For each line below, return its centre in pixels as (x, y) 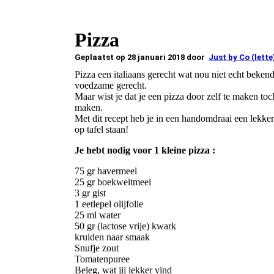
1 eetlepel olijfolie (109, 204)
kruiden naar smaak (113, 237)
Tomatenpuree (102, 259)
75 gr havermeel (107, 171)
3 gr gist (90, 193)
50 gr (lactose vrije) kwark (125, 226)
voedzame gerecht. (111, 86)
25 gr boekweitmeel (113, 182)
